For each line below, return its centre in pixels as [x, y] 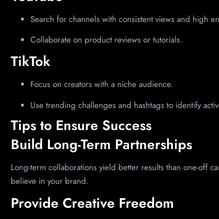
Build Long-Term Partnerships [101, 145]
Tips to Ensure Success [81, 126]
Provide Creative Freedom [92, 203]
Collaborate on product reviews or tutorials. [106, 39]
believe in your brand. [50, 181]
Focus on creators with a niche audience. [102, 84]
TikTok [31, 62]
